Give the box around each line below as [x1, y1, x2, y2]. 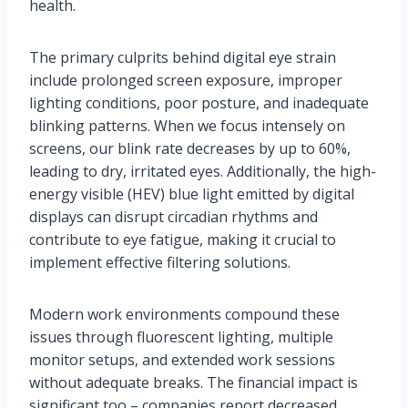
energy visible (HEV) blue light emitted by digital [29, 184, 354, 205]
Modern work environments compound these [29, 304, 340, 325]
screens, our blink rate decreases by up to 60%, [29, 138, 351, 159]
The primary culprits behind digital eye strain [29, 47, 336, 68]
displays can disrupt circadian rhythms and [29, 207, 318, 228]
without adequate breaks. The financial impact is [29, 372, 358, 393]
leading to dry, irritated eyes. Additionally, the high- [29, 161, 376, 182]
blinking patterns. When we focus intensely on [29, 116, 345, 137]
